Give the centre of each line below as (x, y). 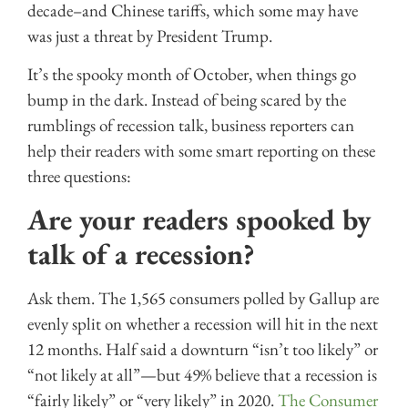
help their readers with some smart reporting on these (201, 151)
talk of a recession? (141, 255)
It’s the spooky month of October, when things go (192, 75)
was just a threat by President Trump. (150, 36)
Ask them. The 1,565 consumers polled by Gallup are (203, 299)
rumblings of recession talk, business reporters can (191, 126)
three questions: (79, 177)
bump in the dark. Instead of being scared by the (187, 100)
